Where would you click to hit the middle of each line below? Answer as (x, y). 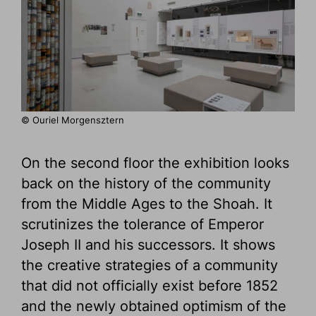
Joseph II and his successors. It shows (148, 245)
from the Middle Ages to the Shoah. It (147, 204)
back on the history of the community (146, 184)
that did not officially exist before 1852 (150, 286)
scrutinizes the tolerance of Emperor (142, 225)
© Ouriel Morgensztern (73, 120)
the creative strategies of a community (150, 266)
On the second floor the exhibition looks (155, 163)
